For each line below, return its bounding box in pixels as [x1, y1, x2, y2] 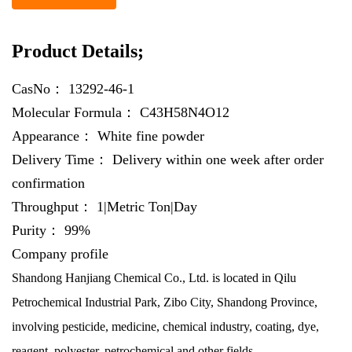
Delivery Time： [12, 152, 112, 167]
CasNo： [12, 81, 68, 97]
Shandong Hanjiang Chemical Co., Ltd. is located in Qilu [12, 271, 296, 284]
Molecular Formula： [12, 104, 140, 120]
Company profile [12, 246, 108, 262]
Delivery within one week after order [112, 152, 324, 167]
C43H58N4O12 [140, 104, 229, 120]
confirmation [12, 175, 85, 191]
